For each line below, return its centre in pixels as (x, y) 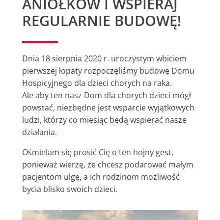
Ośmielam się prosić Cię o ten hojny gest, (97, 152)
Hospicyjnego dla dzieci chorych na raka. (97, 83)
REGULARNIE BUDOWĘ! (101, 20)
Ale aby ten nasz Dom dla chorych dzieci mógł (106, 95)
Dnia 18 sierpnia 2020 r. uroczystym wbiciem (104, 58)
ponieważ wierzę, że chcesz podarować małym (108, 164)
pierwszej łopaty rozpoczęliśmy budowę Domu (108, 70)
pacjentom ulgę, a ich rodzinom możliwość (101, 177)
